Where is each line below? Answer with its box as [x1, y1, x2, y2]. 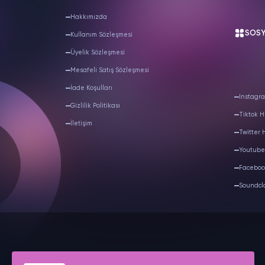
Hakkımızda [70, 14, 107, 20]
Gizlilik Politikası [70, 103, 120, 109]
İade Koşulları [70, 85, 112, 91]
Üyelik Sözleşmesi [70, 50, 125, 56]
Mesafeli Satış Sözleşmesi [70, 67, 149, 73]
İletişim [70, 121, 92, 127]
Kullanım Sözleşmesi [70, 32, 132, 38]
